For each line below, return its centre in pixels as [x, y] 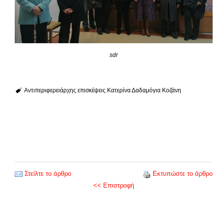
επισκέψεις [91, 91]
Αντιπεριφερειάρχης [50, 91]
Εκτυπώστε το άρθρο [183, 174]
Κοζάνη [171, 91]
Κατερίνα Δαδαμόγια [134, 91]
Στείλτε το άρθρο [48, 174]
